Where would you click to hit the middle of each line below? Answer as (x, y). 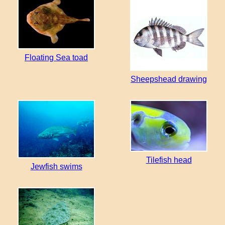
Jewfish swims (56, 166)
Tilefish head (169, 160)
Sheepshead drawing (169, 79)
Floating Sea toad (56, 57)
